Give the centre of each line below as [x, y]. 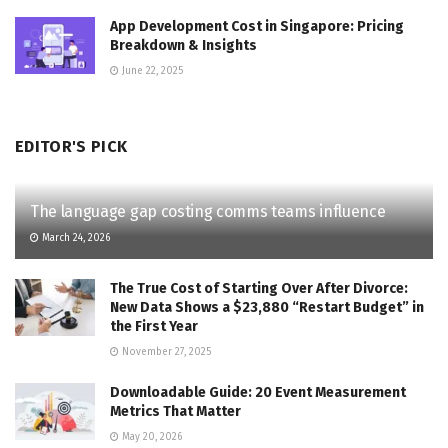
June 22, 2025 [151, 70]
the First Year [154, 326]
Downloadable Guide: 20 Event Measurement [258, 392]
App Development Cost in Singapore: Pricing [257, 26]
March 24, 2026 [74, 237]
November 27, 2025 [165, 351]
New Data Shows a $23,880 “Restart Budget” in [267, 307]
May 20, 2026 [150, 436]
